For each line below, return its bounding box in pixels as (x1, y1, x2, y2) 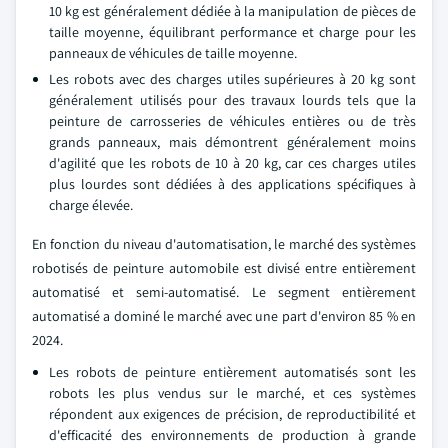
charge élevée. (49, 196, 133, 214)
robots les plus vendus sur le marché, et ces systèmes (49, 384, 416, 402)
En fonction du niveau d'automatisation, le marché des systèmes (32, 235, 416, 253)
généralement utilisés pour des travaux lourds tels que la (49, 91, 416, 109)
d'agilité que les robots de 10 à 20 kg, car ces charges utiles (49, 154, 416, 172)
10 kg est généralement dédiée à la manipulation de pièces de (49, 2, 416, 20)
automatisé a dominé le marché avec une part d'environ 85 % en (32, 307, 416, 325)
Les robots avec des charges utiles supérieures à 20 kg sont (49, 70, 416, 88)
